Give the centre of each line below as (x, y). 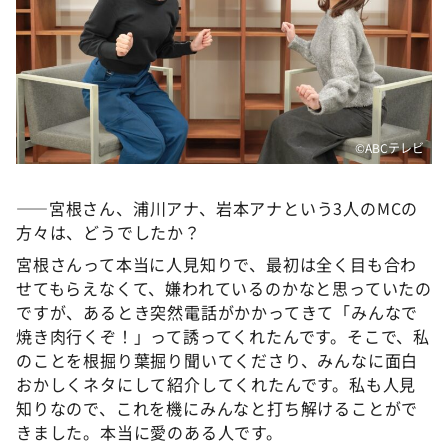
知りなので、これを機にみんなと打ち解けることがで (217, 408)
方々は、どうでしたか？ (108, 232)
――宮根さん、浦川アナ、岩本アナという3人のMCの (217, 208)
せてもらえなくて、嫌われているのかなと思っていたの (224, 288)
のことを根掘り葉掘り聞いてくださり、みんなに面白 (217, 360)
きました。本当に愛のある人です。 (149, 432)
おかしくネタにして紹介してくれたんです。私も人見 (216, 384)
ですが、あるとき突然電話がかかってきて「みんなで (217, 312)
